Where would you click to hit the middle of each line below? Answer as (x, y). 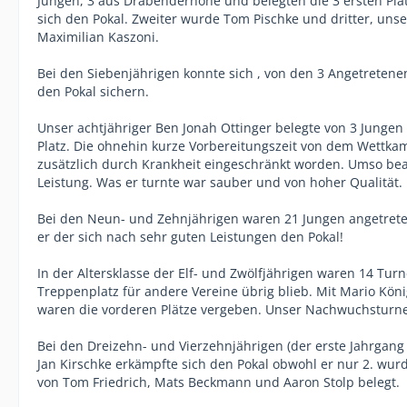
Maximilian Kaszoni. (98, 36)
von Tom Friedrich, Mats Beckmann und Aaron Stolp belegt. (218, 382)
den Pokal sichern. (93, 91)
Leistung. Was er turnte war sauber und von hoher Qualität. (220, 182)
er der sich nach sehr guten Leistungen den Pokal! (190, 236)
